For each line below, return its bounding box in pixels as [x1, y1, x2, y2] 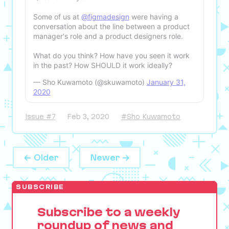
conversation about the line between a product [33, 21, 190, 31]
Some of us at [33, 12, 81, 21]
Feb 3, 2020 [67, 112, 110, 121]
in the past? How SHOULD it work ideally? [33, 60, 172, 70]
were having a [129, 12, 178, 21]
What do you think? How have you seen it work [33, 51, 190, 60]
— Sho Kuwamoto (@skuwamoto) [33, 77, 147, 86]
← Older [24, 153, 59, 163]
